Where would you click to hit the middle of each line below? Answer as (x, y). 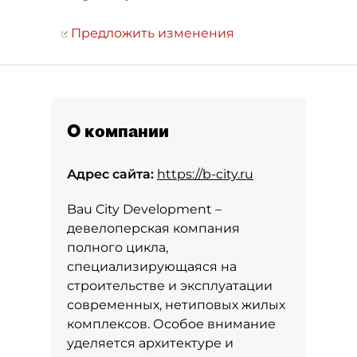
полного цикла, (118, 247)
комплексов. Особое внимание (171, 324)
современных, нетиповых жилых (176, 305)
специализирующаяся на (152, 267)
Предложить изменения (151, 33)
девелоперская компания (153, 228)
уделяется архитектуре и (150, 343)
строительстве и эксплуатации (170, 286)
